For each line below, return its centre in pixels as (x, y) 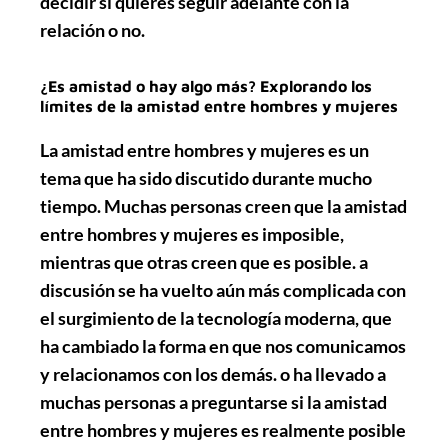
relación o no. (92, 29)
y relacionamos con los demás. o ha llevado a (213, 373)
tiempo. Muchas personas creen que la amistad (223, 205)
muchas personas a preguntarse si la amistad (213, 401)
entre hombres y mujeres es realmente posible (223, 429)
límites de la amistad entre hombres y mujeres (219, 105)
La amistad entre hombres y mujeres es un (204, 149)
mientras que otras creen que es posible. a (204, 261)
